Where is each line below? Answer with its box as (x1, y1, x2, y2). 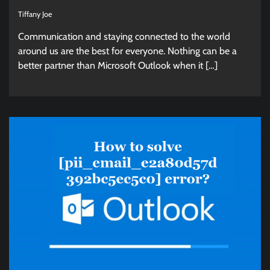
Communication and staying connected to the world (18, 31, 230, 43)
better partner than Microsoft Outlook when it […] (18, 60, 218, 72)
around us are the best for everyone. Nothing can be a (18, 45, 237, 57)
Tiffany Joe (18, 10, 52, 19)
